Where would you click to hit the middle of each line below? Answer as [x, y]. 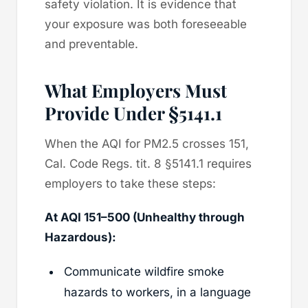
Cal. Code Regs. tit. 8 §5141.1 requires [148, 163]
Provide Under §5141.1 [133, 113]
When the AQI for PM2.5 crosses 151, [147, 143]
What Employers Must [136, 90]
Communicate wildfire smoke [144, 271]
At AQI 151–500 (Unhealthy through [145, 217]
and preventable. [91, 44]
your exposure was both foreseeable [146, 24]
